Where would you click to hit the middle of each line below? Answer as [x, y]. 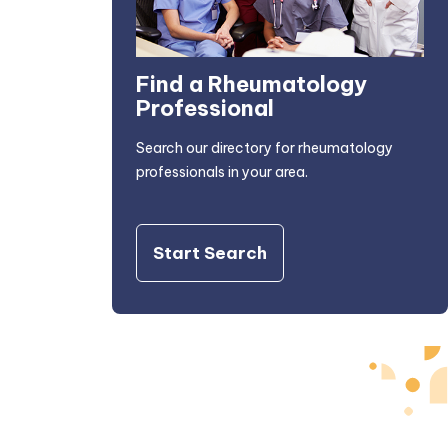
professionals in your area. [222, 172]
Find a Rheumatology [251, 84]
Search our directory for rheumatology [264, 148]
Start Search [210, 253]
